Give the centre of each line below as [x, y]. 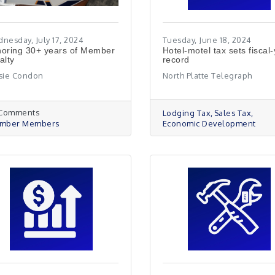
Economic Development [209, 123]
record [176, 60]
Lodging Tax [187, 113]
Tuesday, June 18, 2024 [207, 40]
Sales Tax [233, 113]
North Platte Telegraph [207, 76]
